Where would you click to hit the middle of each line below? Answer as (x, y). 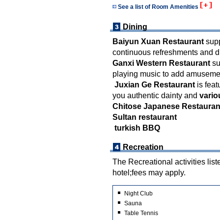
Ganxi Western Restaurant (161, 63)
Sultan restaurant (145, 117)
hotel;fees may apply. (149, 172)
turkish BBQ (136, 128)
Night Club (138, 193)
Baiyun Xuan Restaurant (158, 41)
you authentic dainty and (156, 95)
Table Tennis (141, 213)
